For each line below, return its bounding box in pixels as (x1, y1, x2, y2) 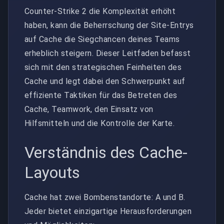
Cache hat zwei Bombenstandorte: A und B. (24, 192, 185, 202)
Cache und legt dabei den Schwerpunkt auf (24, 76, 185, 86)
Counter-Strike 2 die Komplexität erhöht (24, 6, 176, 16)
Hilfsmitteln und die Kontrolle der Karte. (24, 118, 175, 128)
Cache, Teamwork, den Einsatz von (24, 104, 153, 114)
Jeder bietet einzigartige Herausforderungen (24, 206, 192, 216)
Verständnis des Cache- (24, 142, 187, 162)
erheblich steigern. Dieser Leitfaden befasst (24, 48, 191, 58)
